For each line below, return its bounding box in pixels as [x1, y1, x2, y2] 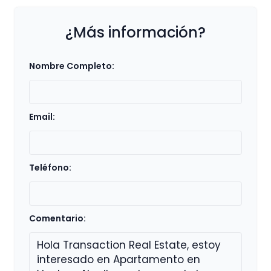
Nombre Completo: [29, 60, 114, 73]
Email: [29, 111, 55, 123]
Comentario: [29, 212, 86, 225]
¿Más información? [65, 22, 206, 43]
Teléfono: [29, 162, 71, 174]
